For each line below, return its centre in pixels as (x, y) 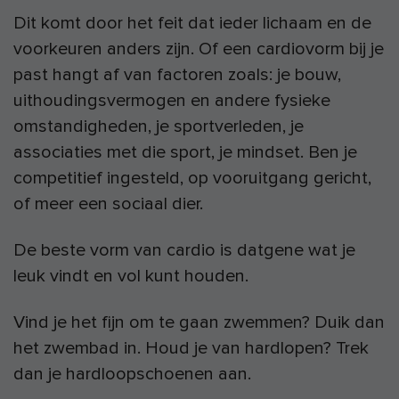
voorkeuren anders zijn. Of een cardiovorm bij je (199, 49)
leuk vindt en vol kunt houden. (131, 277)
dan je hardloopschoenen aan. (132, 375)
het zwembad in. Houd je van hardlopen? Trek (191, 349)
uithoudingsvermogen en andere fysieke (172, 101)
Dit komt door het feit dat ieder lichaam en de (192, 24)
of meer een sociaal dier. (108, 204)
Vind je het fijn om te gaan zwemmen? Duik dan (199, 323)
